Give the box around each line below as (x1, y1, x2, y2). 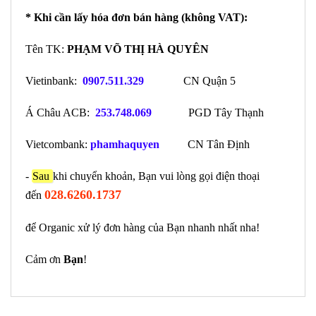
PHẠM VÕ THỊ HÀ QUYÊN (67, 42, 209, 55)
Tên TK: (25, 42, 67, 55)
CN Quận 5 (183, 74, 236, 87)
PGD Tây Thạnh (188, 106, 264, 119)
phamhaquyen (90, 138, 176, 150)
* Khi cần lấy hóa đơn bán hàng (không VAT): (25, 11, 248, 23)
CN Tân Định (188, 138, 250, 150)
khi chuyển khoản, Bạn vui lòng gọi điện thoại (53, 169, 260, 182)
